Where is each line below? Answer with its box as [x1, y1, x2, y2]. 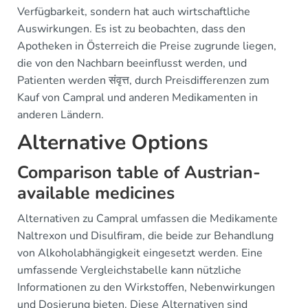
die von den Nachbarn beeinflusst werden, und [17, 56, 247, 71]
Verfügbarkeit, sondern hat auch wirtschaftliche [17, 4, 250, 19]
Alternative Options [17, 129, 208, 157]
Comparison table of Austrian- [17, 161, 261, 184]
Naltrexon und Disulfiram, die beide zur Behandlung [17, 228, 274, 243]
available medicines [17, 181, 175, 205]
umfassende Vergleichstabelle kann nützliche [17, 263, 241, 278]
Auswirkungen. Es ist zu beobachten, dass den [17, 21, 245, 36]
